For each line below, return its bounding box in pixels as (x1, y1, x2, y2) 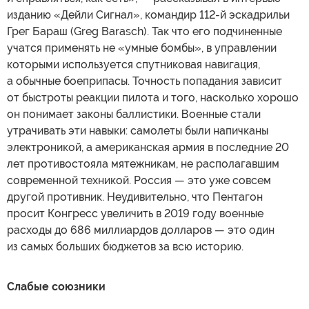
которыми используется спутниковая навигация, (7, 58, 260, 71)
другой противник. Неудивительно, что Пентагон (7, 190, 263, 203)
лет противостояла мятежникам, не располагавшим (7, 157, 279, 170)
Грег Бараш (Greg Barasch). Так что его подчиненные (7, 25, 282, 38)
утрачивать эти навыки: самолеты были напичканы (7, 124, 268, 137)
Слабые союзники (7, 280, 106, 293)
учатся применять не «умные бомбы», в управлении (7, 41, 277, 54)
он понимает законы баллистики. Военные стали (7, 108, 261, 121)
